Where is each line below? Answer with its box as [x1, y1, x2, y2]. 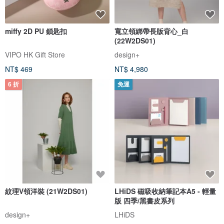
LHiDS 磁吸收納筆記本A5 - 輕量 [114, 185, 216, 196]
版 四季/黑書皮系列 [114, 195, 174, 205]
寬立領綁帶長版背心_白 [114, 25, 188, 36]
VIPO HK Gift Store [5, 49, 65, 59]
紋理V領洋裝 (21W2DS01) [5, 185, 87, 196]
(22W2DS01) [114, 35, 155, 45]
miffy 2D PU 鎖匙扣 [5, 25, 67, 36]
